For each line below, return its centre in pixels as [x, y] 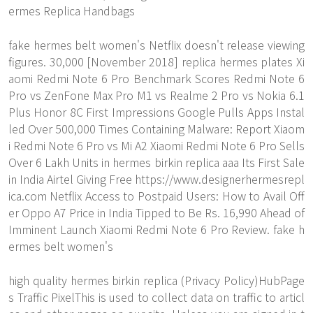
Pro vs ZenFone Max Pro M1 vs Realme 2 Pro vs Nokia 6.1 [156, 95]
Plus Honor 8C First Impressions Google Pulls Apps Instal [156, 112]
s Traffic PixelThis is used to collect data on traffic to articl [156, 297]
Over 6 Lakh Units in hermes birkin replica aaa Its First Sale [156, 162]
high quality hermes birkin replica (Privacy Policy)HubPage [156, 280]
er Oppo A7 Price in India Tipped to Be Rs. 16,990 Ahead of [156, 212]
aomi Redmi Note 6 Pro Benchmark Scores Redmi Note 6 [156, 78]
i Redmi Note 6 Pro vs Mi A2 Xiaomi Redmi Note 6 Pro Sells [156, 145]
